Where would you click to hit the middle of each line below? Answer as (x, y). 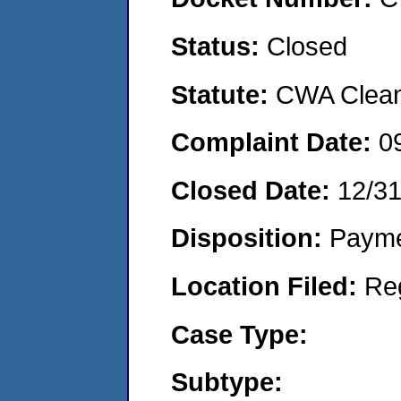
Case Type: (239, 334)
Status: (219, 46)
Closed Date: (254, 190)
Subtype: (227, 382)
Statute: (223, 94)
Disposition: (250, 238)
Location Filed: (268, 286)
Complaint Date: (275, 142)
